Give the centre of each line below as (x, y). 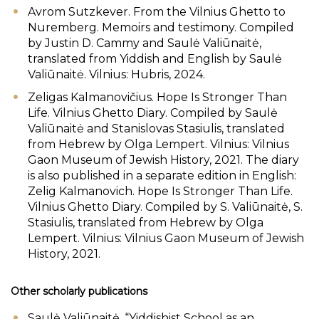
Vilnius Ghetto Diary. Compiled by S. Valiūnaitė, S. (165, 207)
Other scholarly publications (79, 291)
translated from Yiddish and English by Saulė (155, 59)
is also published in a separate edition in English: (162, 176)
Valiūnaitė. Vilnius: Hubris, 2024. (116, 74)
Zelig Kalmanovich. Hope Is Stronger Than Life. (160, 191)
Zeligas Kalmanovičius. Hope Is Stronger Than (157, 97)
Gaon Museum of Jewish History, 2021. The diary (163, 160)
